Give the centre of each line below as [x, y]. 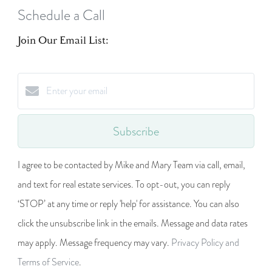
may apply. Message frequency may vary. [94, 243]
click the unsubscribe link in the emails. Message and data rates [133, 224]
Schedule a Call [61, 15]
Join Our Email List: [63, 41]
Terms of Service [48, 263]
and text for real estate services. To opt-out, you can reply [124, 185]
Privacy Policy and [205, 243]
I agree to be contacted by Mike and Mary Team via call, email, [131, 165]
